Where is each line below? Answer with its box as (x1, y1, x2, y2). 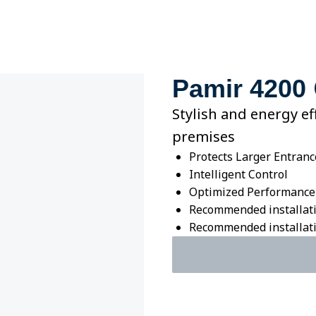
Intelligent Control (189, 166, 288, 182)
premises (172, 127, 235, 146)
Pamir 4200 (172, 74, 306, 103)
